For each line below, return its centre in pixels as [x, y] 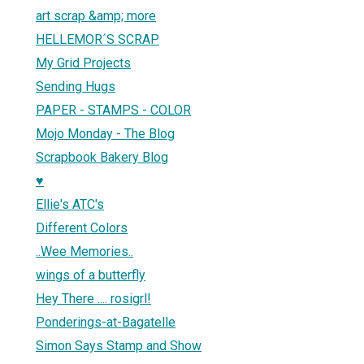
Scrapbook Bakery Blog [102, 157]
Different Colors [82, 227]
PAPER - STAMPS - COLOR [113, 110]
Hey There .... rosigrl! [93, 298]
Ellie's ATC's [70, 204]
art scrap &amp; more [96, 15]
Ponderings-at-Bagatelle [106, 322]
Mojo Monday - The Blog [105, 133]
